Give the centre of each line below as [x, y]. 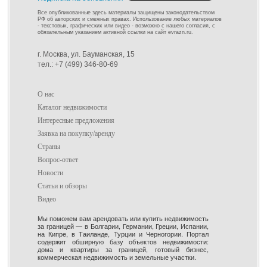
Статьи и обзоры [62, 186]
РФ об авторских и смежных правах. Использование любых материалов [130, 19]
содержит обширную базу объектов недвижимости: [123, 241]
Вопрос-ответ [58, 159]
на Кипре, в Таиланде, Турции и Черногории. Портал [123, 233]
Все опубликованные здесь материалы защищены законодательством [126, 12]
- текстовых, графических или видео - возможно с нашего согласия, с [126, 25]
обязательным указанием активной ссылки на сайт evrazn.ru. [115, 32]
